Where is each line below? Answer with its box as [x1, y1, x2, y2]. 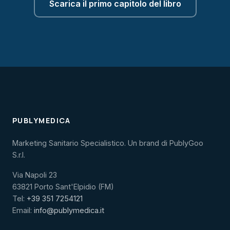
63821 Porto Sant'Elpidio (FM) [12, 182, 114, 191]
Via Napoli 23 [12, 170, 57, 179]
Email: [12, 206, 34, 215]
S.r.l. [12, 150, 25, 159]
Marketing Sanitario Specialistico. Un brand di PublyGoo [12, 139, 203, 147]
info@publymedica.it [34, 206, 104, 215]
